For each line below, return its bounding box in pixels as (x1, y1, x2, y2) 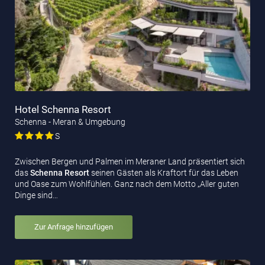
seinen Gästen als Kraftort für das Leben (89, 168, 238, 178)
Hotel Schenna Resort (15, 104, 111, 116)
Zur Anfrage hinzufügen (34, 222, 113, 232)
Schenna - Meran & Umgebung (15, 117, 125, 127)
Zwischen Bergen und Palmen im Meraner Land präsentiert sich (15, 157, 245, 167)
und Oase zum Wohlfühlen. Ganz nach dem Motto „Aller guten (15, 179, 239, 189)
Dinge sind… (15, 190, 58, 201)
